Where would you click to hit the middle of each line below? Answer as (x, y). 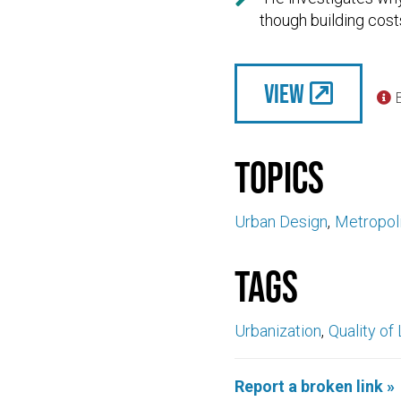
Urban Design (281, 221)
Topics (279, 178)
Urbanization (278, 330)
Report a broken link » (315, 386)
